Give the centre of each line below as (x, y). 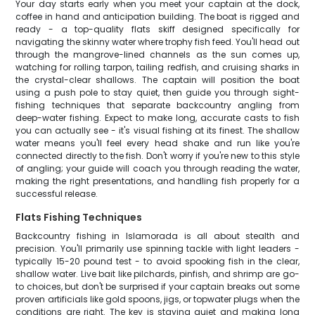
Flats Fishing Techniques (79, 217)
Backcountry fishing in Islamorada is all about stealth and (157, 236)
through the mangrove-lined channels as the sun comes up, (157, 54)
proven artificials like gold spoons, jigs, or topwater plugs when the (157, 299)
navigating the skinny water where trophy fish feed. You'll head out (157, 42)
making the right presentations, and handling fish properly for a (157, 181)
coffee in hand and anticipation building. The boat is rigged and (157, 17)
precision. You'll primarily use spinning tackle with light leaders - (157, 249)
